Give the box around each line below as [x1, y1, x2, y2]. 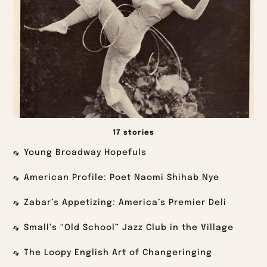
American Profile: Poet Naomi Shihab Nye [24, 173, 220, 182]
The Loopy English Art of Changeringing [24, 249, 213, 257]
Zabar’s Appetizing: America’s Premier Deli [24, 198, 227, 207]
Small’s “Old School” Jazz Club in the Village [24, 223, 234, 232]
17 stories [113, 129, 154, 137]
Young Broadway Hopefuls [24, 148, 147, 157]
